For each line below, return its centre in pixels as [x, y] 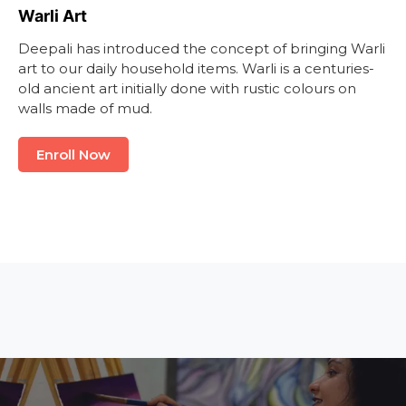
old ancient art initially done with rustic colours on [187, 89]
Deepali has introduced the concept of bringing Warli [202, 49]
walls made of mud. [85, 109]
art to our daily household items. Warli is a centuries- [196, 69]
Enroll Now [73, 155]
